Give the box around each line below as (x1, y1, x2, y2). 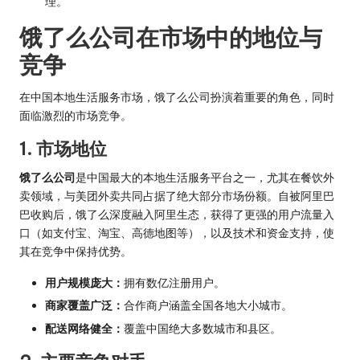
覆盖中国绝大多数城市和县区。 (124, 321, 281, 336)
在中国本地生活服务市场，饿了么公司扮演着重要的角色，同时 (19, 90, 334, 105)
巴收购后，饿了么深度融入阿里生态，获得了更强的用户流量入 (19, 207, 334, 223)
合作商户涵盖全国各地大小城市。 (124, 298, 292, 313)
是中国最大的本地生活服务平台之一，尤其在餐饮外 (76, 170, 334, 186)
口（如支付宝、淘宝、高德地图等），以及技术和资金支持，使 (19, 226, 334, 241)
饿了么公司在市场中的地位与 (19, 22, 322, 53)
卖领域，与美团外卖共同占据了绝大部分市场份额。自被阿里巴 (19, 189, 334, 204)
